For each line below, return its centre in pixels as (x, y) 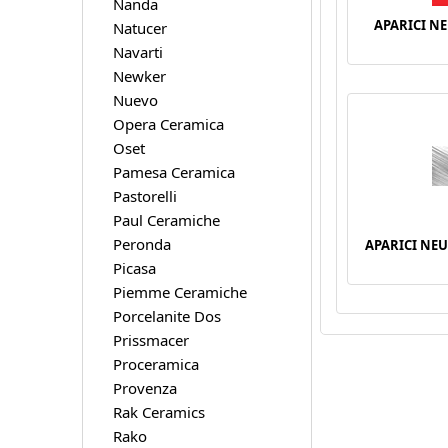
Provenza (144, 387)
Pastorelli (144, 195)
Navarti (137, 51)
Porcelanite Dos (166, 315)
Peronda (141, 243)
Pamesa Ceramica (173, 171)
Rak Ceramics (158, 411)
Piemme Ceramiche (179, 291)
